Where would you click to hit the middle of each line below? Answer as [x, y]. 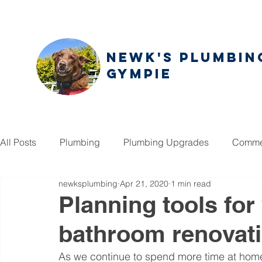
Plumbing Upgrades [166, 142]
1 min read [191, 184]
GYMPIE [139, 74]
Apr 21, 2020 [144, 184]
